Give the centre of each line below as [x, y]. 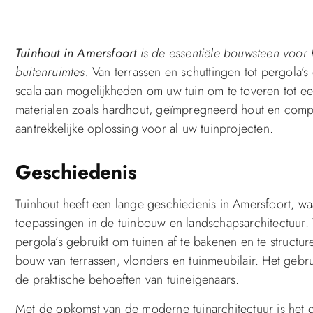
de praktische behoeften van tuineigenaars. [128, 280]
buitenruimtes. [52, 72]
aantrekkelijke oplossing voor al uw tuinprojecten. [145, 129]
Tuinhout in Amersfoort [76, 53]
